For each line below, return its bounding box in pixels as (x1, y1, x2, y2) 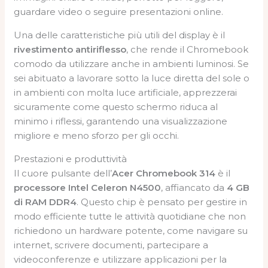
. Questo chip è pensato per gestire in (77, 196, 248, 208)
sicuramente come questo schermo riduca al (14, 100, 218, 112)
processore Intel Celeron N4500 (14, 181, 162, 193)
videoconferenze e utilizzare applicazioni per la (14, 253, 227, 265)
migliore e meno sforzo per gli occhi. (14, 129, 179, 141)
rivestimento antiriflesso (14, 43, 127, 55)
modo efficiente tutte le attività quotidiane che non (14, 210, 246, 222)
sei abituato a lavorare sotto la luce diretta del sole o (14, 72, 250, 84)
